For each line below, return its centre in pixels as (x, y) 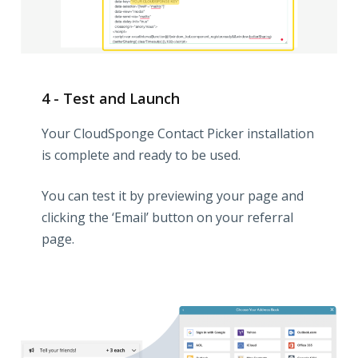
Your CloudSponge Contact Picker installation (178, 133)
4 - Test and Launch (111, 98)
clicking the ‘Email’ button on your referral (167, 217)
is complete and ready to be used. (141, 155)
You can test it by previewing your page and (173, 195)
